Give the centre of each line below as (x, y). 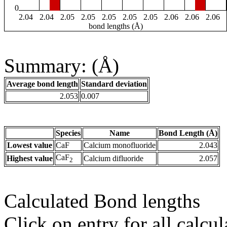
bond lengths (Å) (116, 26)
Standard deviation (114, 84)
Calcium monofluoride (120, 145)
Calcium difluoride (113, 159)
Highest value (30, 159)
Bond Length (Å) (188, 133)
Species (68, 133)
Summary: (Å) (62, 66)
